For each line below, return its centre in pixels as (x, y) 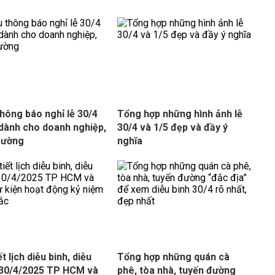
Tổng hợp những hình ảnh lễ (180, 114)
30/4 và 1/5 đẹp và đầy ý (172, 127)
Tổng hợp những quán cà (173, 257)
